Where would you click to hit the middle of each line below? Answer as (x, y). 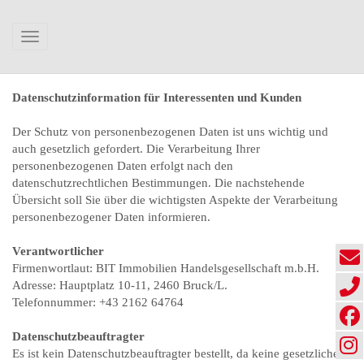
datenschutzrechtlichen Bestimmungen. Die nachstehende (158, 183)
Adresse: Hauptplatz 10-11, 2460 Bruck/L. (120, 285)
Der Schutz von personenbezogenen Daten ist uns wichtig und (170, 132)
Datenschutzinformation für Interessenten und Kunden (157, 97)
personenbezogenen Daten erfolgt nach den (123, 166)
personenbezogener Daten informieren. (111, 217)
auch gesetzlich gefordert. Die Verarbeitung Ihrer (136, 149)
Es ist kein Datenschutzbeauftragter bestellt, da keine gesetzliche (175, 353)
